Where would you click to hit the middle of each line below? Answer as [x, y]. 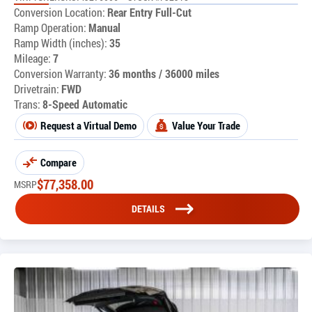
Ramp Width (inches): [61, 42]
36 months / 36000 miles [164, 73]
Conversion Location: [60, 12]
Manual [104, 27]
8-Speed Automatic [85, 104]
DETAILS [148, 208]
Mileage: [33, 58]
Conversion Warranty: [60, 73]
